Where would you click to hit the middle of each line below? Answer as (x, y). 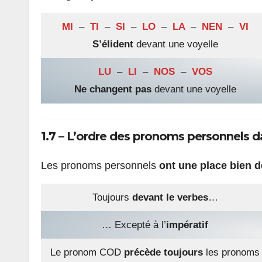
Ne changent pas (113, 89)
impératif (187, 225)
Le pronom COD (87, 252)
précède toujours (163, 252)
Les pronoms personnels (99, 165)
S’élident (113, 44)
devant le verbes (170, 197)
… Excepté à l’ (134, 225)
